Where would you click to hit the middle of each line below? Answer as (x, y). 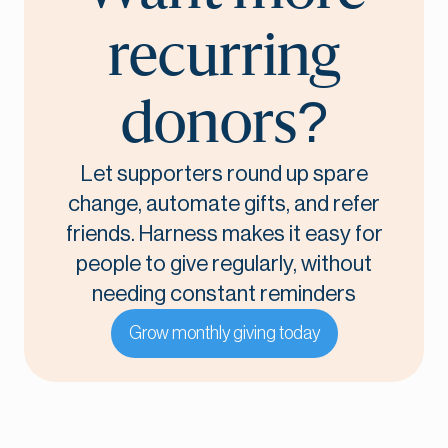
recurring (224, 58)
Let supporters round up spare (224, 174)
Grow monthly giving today (224, 333)
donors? (224, 125)
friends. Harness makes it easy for (224, 234)
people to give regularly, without (224, 264)
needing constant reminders (224, 294)
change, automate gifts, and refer (224, 204)
